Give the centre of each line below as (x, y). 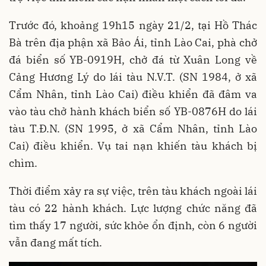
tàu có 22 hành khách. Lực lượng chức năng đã (133, 208)
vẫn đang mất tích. (56, 243)
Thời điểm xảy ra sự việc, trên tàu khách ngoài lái (133, 191)
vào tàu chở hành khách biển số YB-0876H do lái (133, 111)
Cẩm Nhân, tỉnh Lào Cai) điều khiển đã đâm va (133, 94)
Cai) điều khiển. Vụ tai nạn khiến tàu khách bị (133, 146)
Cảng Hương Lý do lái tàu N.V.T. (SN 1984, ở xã (133, 77)
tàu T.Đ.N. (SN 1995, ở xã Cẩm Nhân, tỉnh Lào (133, 129)
